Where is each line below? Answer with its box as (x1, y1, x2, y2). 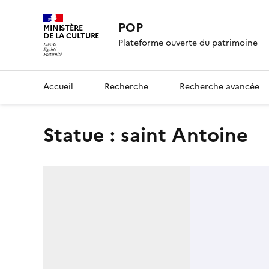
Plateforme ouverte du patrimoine (118, 37, 258, 50)
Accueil (43, 80, 73, 93)
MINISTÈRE (43, 22, 83, 34)
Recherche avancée (180, 80, 259, 93)
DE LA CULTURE (43, 30, 100, 41)
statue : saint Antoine (54, 120, 248, 150)
